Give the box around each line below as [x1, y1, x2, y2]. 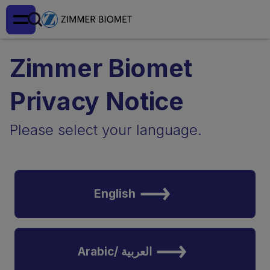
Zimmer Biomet [10, 53, 193, 83]
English [93, 187, 136, 201]
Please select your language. [10, 121, 202, 139]
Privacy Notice [10, 86, 184, 116]
